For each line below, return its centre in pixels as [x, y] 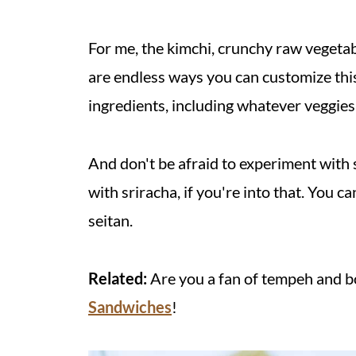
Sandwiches [130, 307]
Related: [118, 278]
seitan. [110, 220]
